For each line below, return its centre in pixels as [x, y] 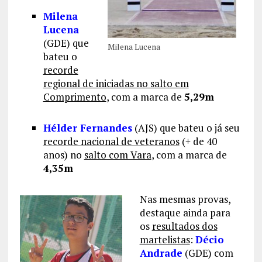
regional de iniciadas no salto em [116, 84]
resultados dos [185, 226]
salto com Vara [118, 155]
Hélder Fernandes [87, 128]
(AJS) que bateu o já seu [186, 128]
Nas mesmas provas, [185, 199]
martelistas [165, 240]
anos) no [63, 155]
